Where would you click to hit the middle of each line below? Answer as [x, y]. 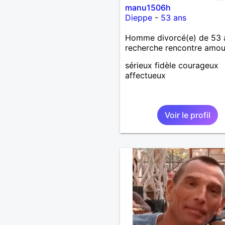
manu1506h [148, 7]
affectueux [145, 75]
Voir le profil [187, 115]
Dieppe [138, 17]
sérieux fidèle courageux [172, 65]
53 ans [173, 17]
